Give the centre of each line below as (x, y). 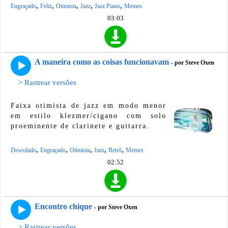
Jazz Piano (107, 6)
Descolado (23, 150)
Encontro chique (63, 206)
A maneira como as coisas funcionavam (102, 62)
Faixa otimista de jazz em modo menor (89, 106)
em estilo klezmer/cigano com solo (89, 116)
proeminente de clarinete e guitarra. (80, 126)
